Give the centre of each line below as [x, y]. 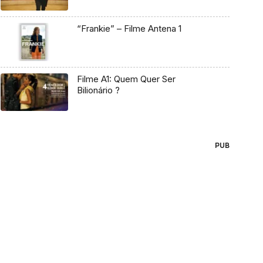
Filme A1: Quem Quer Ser [126, 79]
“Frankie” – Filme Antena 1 [129, 29]
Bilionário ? [98, 90]
